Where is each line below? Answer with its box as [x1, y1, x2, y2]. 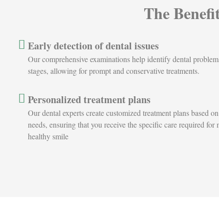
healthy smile [28, 131, 68, 141]
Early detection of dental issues [28, 39, 159, 53]
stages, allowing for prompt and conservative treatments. [28, 66, 199, 76]
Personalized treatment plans [28, 92, 151, 107]
